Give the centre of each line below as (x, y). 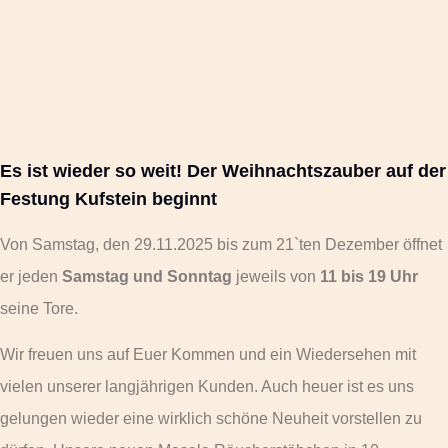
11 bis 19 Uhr (369, 276)
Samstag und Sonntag (147, 276)
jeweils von (276, 276)
